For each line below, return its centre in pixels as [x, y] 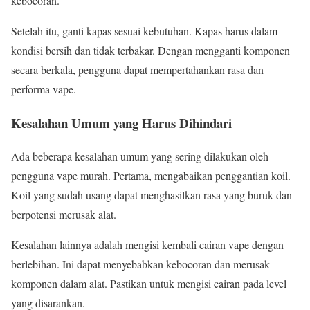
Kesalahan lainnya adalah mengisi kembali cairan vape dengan [147, 245]
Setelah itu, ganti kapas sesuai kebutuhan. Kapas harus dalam [144, 30]
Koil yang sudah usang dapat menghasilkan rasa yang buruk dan [152, 195]
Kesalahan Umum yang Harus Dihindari [121, 122]
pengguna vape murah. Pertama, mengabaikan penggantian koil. [151, 176]
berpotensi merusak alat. [64, 215]
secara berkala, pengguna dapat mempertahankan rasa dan [137, 69]
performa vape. [44, 89]
